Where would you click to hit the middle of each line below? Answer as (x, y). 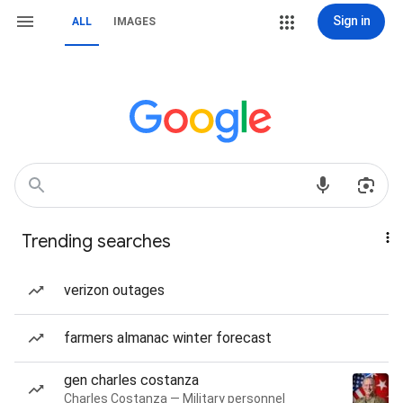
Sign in (351, 21)
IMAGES (134, 22)
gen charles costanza (131, 380)
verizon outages (114, 290)
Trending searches (96, 242)
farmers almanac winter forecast (168, 338)
